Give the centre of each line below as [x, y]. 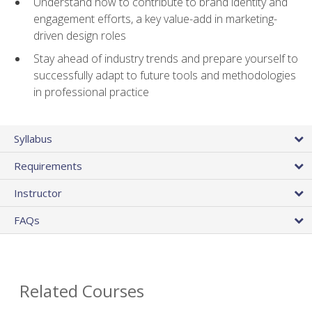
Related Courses [82, 291]
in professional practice [91, 92]
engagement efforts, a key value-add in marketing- [155, 19]
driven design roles [80, 36]
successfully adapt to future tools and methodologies [165, 76]
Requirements [48, 166]
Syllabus [33, 139]
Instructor [38, 193]
